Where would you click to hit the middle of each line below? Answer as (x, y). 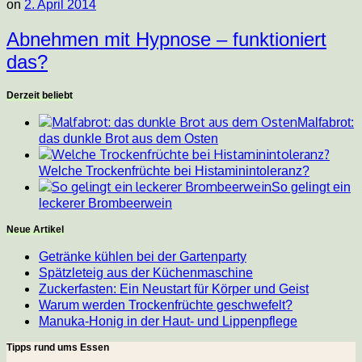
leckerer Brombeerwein (105, 204)
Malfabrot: (326, 123)
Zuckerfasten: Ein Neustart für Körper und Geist (174, 289)
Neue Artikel (35, 230)
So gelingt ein (311, 187)
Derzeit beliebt (40, 96)
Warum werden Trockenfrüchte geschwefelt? (166, 305)
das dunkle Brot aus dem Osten (128, 139)
